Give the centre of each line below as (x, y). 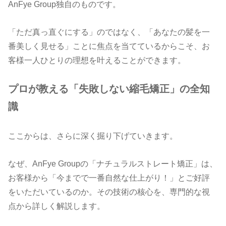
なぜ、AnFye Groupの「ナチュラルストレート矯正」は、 (113, 163)
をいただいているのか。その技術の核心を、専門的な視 (109, 191)
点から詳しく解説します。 (57, 206)
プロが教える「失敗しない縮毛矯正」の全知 (109, 89)
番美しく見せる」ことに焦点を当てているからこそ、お (109, 46)
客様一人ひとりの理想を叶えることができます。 (97, 60)
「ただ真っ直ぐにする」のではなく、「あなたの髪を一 (109, 32)
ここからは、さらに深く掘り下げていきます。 (93, 136)
